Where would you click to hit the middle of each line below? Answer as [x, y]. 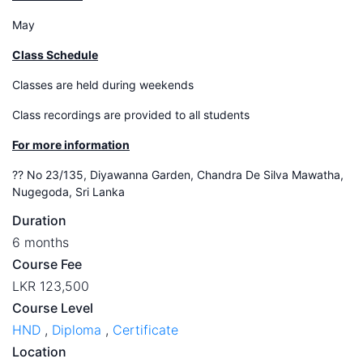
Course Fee [47, 264]
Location [39, 351]
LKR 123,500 [51, 286]
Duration [39, 220]
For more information [71, 144]
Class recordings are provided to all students [131, 114]
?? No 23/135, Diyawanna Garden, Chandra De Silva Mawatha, [178, 174]
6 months [41, 242]
